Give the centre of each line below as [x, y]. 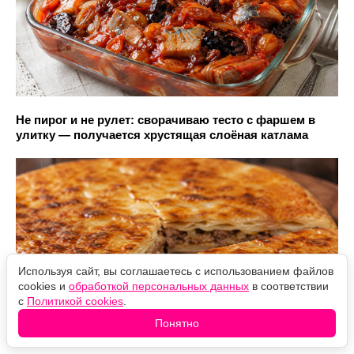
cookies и [43, 286]
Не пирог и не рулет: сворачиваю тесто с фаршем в [166, 120]
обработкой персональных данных [159, 286]
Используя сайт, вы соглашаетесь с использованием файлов [176, 271]
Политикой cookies [75, 301]
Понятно [177, 323]
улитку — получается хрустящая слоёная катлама [162, 135]
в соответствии [289, 286]
